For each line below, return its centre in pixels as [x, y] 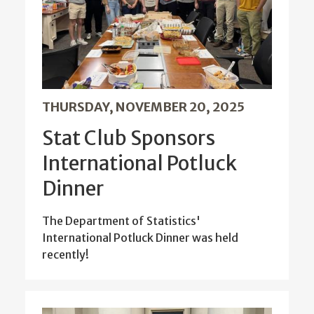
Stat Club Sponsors [129, 138]
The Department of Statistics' [121, 220]
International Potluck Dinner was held [140, 237]
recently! [68, 254]
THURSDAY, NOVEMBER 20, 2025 [143, 107]
